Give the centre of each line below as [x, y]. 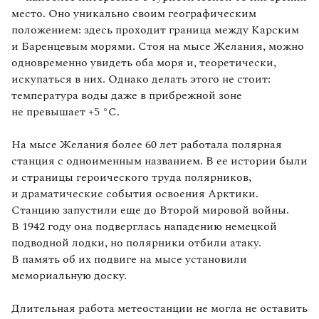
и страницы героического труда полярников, [131, 177]
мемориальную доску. [69, 275]
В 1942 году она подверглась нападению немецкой [144, 226]
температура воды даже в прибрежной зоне [127, 95]
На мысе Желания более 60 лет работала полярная [147, 144]
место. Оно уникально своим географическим [134, 13]
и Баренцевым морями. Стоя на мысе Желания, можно [158, 46]
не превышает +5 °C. [66, 111]
